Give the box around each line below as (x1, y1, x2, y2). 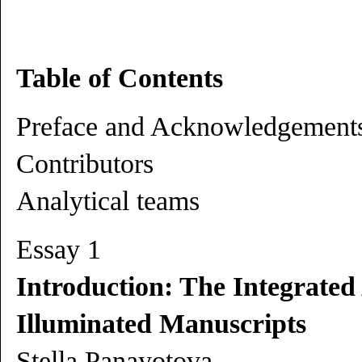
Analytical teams (16, 186, 200, 216)
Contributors (16, 149, 154, 179)
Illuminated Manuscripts (16, 309, 306, 339)
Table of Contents (16, 63, 223, 93)
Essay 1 (16, 234, 101, 264)
